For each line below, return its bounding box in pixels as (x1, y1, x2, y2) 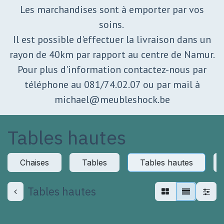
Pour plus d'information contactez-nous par (17, 62, 206, 76)
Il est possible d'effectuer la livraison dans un (13, 32, 211, 46)
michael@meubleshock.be (54, 92, 170, 106)
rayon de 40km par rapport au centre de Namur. (9, 47, 215, 61)
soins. (98, 17, 125, 31)
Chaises (20, 157, 49, 167)
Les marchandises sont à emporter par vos (20, 2, 204, 16)
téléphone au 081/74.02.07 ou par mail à (24, 77, 200, 91)
